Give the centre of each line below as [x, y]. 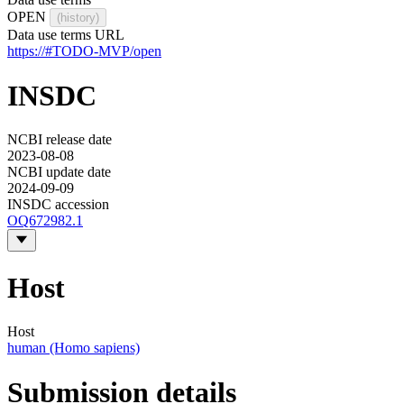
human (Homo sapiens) [73, 348]
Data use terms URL [66, 35]
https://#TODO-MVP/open [84, 51]
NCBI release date [60, 140]
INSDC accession [58, 205]
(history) [78, 18]
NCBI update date [59, 172]
